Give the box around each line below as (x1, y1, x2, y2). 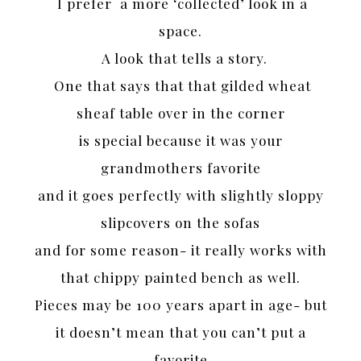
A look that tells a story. (93, 49, 268, 68)
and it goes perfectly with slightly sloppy (37, 186, 324, 205)
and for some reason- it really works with (34, 241, 327, 259)
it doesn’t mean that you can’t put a (55, 323, 306, 342)
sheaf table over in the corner (76, 104, 285, 122)
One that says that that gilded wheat (50, 77, 311, 95)
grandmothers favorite (100, 159, 261, 177)
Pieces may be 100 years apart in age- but (34, 296, 327, 314)
